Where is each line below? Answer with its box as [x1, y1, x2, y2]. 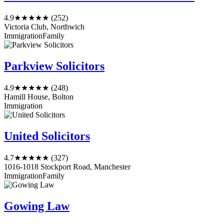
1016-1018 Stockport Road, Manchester [4, 162, 130, 171]
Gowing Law [4, 199, 69, 212]
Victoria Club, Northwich [4, 22, 84, 31]
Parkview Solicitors [4, 59, 104, 73]
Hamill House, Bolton [4, 92, 73, 101]
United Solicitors [4, 129, 90, 142]
